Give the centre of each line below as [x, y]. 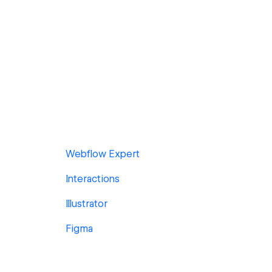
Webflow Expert [103, 154]
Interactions [93, 179]
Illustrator [87, 204]
